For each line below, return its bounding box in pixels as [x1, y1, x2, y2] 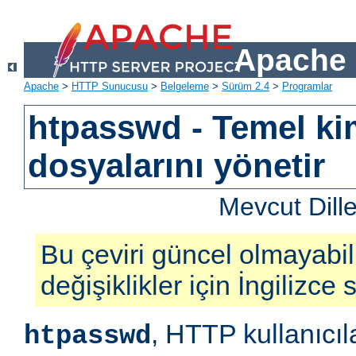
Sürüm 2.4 [222, 80, 269, 93]
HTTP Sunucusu [72, 80, 148, 93]
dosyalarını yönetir [28, 147, 326, 185]
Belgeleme [161, 80, 209, 93]
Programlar [282, 80, 332, 93]
